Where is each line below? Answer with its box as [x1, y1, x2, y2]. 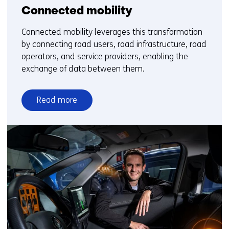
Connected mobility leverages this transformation [21, 27, 202, 37]
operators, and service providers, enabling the [21, 52, 188, 62]
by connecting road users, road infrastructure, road [21, 39, 207, 50]
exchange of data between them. [21, 64, 145, 74]
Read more [37, 95, 77, 105]
